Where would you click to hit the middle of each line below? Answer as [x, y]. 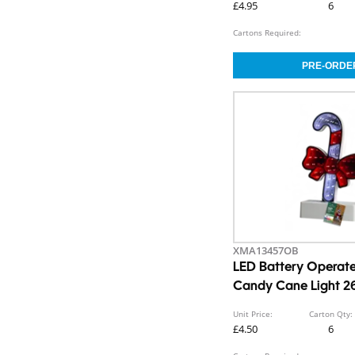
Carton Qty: [331, 314]
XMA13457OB [266, 251]
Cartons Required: [267, 33]
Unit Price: [253, 314]
